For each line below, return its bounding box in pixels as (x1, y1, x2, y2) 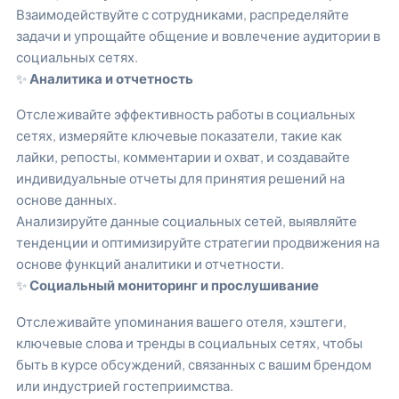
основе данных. (16, 191, 117, 208)
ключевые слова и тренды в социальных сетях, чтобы (16, 333, 362, 351)
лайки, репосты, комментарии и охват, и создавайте (16, 148, 350, 166)
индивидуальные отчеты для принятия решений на (16, 169, 345, 187)
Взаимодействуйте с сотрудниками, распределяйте (16, 4, 349, 22)
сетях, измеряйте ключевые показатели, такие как (16, 126, 342, 144)
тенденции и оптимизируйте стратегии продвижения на (16, 233, 379, 251)
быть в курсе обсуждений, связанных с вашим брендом (16, 354, 371, 372)
